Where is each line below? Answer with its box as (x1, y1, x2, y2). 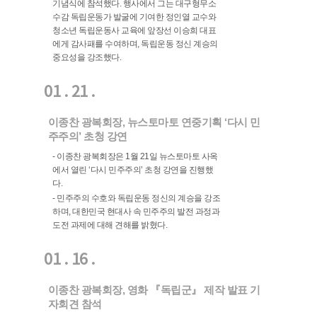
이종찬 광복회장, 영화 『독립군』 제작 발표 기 (47, 284, 260, 296)
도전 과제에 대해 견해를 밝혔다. (52, 220, 168, 231)
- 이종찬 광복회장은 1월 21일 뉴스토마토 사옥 (52, 151, 218, 161)
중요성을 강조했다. (52, 52, 122, 63)
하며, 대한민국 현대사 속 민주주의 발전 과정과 (52, 207, 220, 217)
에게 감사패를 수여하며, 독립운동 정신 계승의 (52, 39, 218, 50)
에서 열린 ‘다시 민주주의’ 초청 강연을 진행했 (52, 164, 214, 175)
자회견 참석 (47, 298, 102, 310)
